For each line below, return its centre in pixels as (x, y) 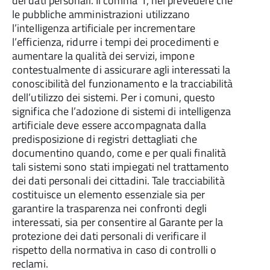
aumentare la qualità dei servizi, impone (103, 56)
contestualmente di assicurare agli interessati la (121, 70)
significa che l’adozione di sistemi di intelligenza (122, 111)
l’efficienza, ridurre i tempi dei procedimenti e (116, 42)
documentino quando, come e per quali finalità (119, 153)
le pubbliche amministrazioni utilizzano (101, 14)
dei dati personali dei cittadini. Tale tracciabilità (118, 181)
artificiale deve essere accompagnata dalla (109, 125)
